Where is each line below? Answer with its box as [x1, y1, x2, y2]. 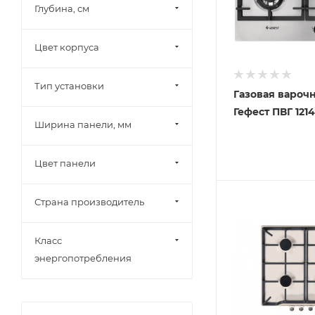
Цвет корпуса [34, 41, 99, 53]
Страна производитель [34, 195, 144, 207]
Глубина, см [34, 2, 89, 14]
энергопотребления [34, 252, 131, 264]
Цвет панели [34, 157, 96, 169]
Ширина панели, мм [34, 118, 131, 130]
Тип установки [34, 79, 104, 91]
